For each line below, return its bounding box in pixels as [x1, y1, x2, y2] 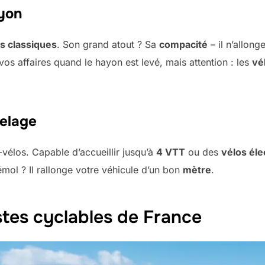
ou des [185, 146, 221, 158]
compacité [159, 38, 208, 50]
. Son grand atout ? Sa [57, 38, 159, 50]
